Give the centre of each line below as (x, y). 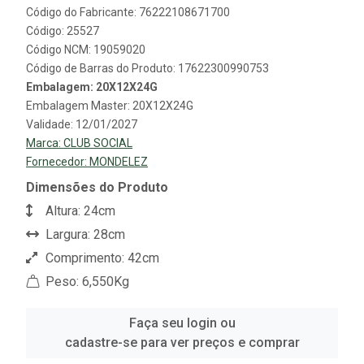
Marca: (45, 143)
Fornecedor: (58, 161)
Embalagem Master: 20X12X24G (110, 105)
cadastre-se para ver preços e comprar (182, 342)
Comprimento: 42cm (101, 258)
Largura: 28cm (84, 234)
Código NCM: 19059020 (86, 49)
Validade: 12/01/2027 (82, 124)
